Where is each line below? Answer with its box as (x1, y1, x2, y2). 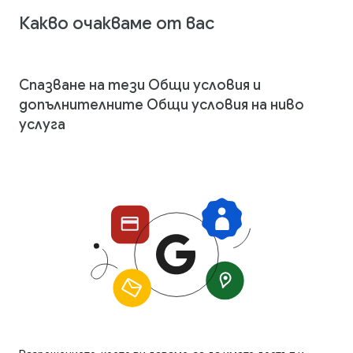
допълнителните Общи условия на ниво (19, 95, 304, 113)
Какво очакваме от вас (19, 12, 214, 34)
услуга (19, 115, 65, 133)
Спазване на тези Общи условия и (19, 76, 261, 94)
